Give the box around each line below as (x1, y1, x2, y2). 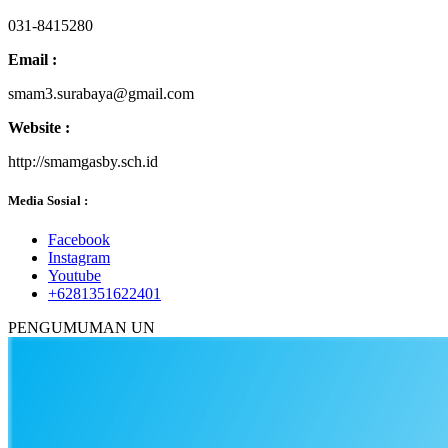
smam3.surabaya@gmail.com (8, 84, 194, 102)
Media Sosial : (8, 192, 88, 208)
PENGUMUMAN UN (8, 319, 155, 337)
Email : (8, 50, 57, 68)
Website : (8, 118, 70, 136)
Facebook (48, 231, 110, 249)
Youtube (48, 267, 101, 285)
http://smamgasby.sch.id (8, 152, 158, 170)
